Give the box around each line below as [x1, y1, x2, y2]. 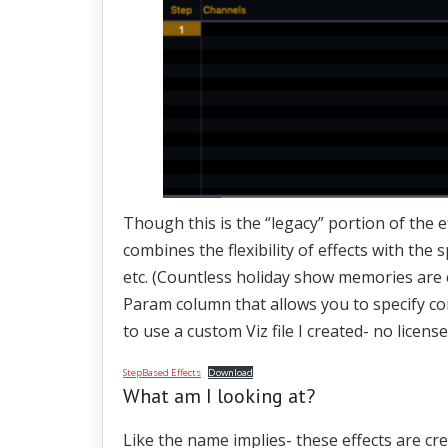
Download [208, 365, 254, 379]
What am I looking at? [123, 382, 315, 409]
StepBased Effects [123, 365, 201, 379]
